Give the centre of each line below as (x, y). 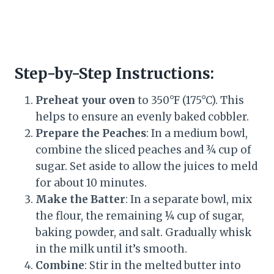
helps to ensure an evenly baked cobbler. (142, 117)
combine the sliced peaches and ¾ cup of (143, 150)
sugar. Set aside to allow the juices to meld (146, 167)
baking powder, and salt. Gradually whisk (143, 233)
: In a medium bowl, (197, 134)
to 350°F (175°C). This (190, 101)
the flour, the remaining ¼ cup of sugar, (140, 216)
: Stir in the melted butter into (163, 266)
